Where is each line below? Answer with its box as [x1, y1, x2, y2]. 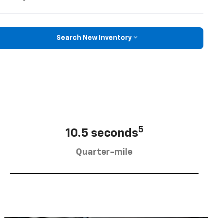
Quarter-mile [76, 147, 132, 157]
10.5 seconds [65, 127, 138, 139]
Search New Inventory [56, 35, 132, 42]
